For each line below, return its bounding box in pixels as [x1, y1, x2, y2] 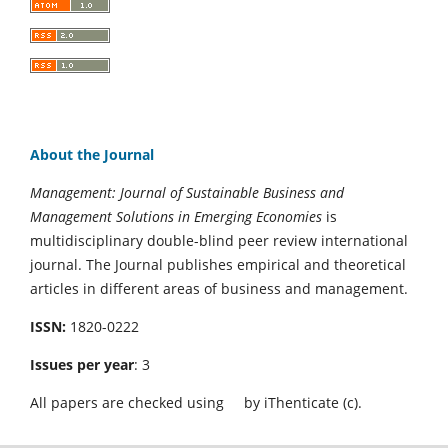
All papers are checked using [30, 392, 232, 412]
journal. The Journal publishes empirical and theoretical [30, 254, 406, 274]
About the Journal [30, 144, 154, 164]
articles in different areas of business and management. [30, 278, 408, 298]
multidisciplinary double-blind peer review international [30, 230, 408, 250]
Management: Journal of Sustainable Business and [30, 182, 344, 202]
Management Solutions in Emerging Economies [30, 206, 322, 226]
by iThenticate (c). [232, 392, 362, 412]
